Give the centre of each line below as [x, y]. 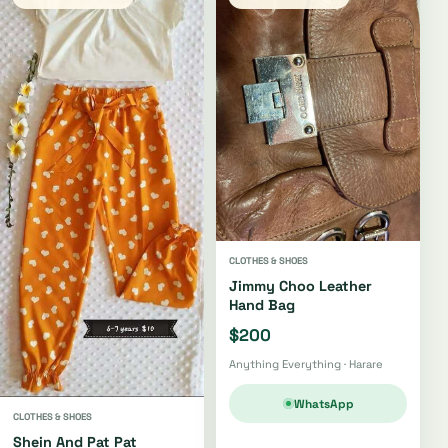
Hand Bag [262, 305]
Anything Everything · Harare [306, 363]
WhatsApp [323, 403]
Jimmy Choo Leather [300, 286]
